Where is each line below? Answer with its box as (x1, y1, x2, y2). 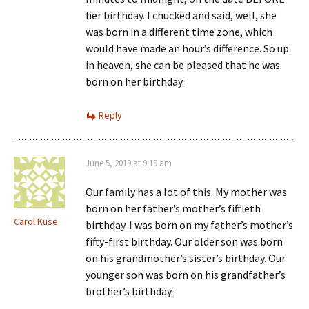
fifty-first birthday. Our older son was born (86, 235, 283, 248)
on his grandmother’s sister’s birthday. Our (86, 251, 286, 265)
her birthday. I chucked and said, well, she (86, 8, 277, 22)
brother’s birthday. (86, 284, 173, 298)
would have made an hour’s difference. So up (86, 41, 289, 55)
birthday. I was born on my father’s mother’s (86, 218, 293, 232)
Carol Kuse (14, 215, 58, 228)
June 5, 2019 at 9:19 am (86, 157, 172, 169)
